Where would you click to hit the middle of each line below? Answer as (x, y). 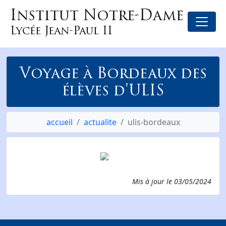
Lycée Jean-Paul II (61, 30)
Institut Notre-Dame (97, 15)
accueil (59, 122)
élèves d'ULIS (113, 90)
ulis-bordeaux (154, 122)
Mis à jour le (153, 181)
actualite (100, 122)
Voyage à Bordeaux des (113, 73)
